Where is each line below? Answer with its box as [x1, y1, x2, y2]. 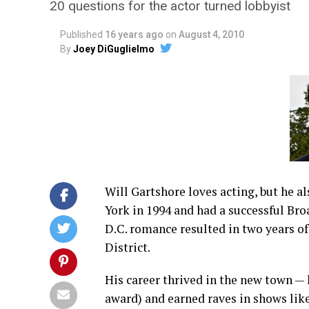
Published [60, 29, 103, 40]
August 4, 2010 [179, 29, 244, 40]
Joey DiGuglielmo [73, 43, 154, 54]
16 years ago [105, 29, 163, 40]
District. [105, 239, 150, 255]
